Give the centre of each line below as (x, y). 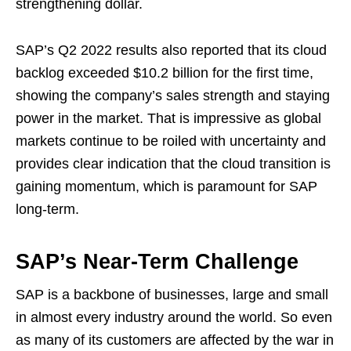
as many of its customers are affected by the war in (175, 340)
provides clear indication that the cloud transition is (173, 163)
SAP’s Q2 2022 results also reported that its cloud (171, 50)
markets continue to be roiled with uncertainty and (171, 141)
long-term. (47, 209)
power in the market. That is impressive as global (168, 118)
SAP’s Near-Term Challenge (157, 261)
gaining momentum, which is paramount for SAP (166, 186)
